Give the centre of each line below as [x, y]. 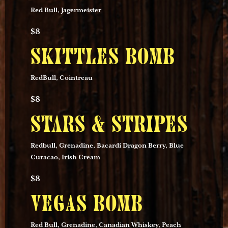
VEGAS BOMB [87, 205]
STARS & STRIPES [109, 125]
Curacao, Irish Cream [65, 158]
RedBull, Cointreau [62, 78]
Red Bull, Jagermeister [66, 11]
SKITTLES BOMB [103, 58]
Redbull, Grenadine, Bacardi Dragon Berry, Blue [107, 146]
